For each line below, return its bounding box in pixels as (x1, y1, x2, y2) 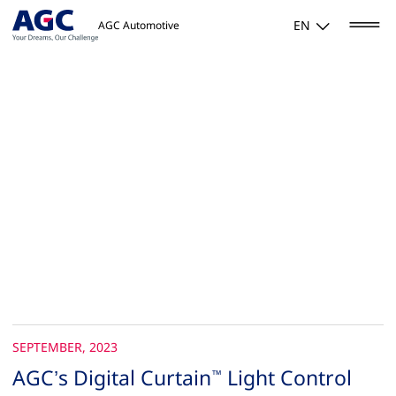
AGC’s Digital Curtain (12, 363, 212, 392)
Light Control (222, 363, 353, 392)
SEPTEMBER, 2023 (12, 339, 118, 356)
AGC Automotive (98, 19, 180, 33)
